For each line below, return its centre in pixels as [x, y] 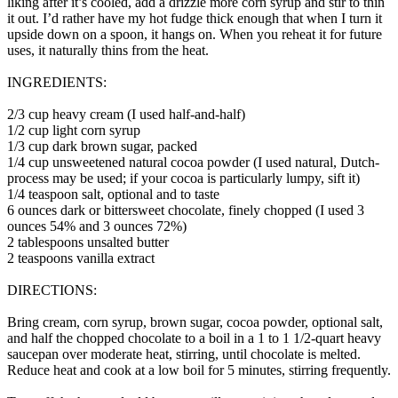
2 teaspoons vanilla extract [81, 258]
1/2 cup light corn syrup [74, 130]
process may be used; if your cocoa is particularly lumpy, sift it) [183, 178]
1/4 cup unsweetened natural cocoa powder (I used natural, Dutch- [193, 162]
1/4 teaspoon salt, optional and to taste [113, 194]
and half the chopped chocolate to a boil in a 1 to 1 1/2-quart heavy [194, 338]
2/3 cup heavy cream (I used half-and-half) [126, 114]
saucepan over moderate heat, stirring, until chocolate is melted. [184, 354]
